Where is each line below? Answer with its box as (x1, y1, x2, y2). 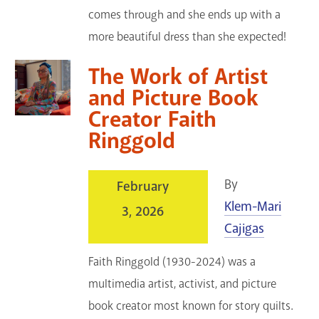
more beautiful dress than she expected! (88, 28, 287, 44)
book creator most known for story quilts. (88, 298, 294, 314)
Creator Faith (88, 105, 217, 134)
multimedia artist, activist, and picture (88, 276, 277, 292)
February (117, 178, 169, 196)
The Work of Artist (88, 62, 268, 91)
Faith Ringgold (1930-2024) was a (88, 254, 256, 270)
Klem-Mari (224, 198, 282, 216)
